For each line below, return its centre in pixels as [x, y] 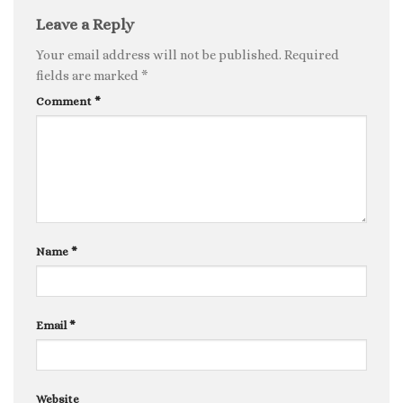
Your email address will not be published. [159, 54]
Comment [65, 102]
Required [312, 54]
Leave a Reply [87, 25]
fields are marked [89, 75]
